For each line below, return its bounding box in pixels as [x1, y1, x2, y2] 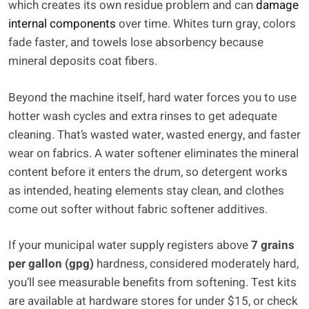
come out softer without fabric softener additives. [8, 200, 268, 218]
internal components [8, 15, 116, 33]
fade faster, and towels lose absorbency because [8, 34, 263, 52]
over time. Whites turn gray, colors [116, 15, 296, 33]
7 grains [251, 237, 295, 255]
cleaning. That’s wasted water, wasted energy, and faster [8, 126, 301, 143]
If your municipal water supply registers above [8, 237, 251, 255]
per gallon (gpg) [8, 255, 94, 273]
